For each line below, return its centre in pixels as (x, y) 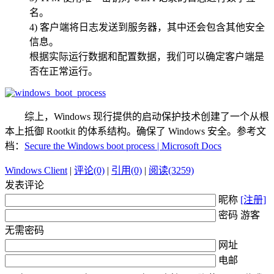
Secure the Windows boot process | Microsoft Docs (123, 146)
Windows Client (36, 171)
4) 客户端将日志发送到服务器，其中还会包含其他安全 (147, 28)
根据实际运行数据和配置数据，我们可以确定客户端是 (147, 57)
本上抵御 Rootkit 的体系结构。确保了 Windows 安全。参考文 (135, 131)
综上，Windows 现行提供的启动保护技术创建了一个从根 (137, 117)
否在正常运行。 (64, 72)
